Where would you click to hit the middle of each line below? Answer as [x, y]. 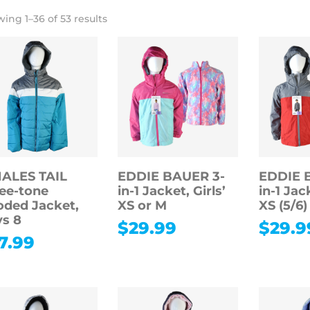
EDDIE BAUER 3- [172, 176]
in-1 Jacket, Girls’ [172, 191]
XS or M [143, 205]
